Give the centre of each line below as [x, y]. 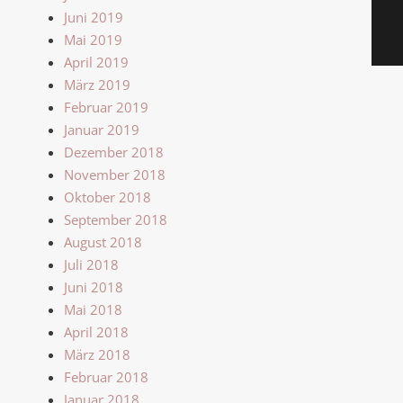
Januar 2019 [102, 129]
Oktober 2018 [107, 197]
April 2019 [96, 62]
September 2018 [116, 219]
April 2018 [96, 331]
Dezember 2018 [114, 152]
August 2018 [103, 242]
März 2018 [97, 354]
